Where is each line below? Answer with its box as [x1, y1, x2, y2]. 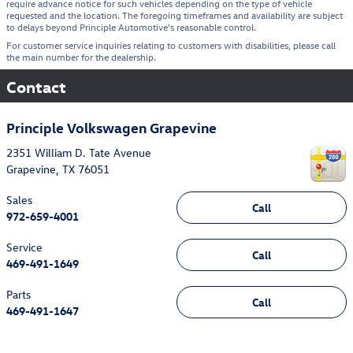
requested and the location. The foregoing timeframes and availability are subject [6, 9, 343, 22]
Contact [6, 76, 66, 97]
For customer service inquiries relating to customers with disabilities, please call [6, 39, 336, 52]
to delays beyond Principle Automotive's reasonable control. [6, 20, 256, 34]
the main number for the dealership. [6, 50, 156, 64]
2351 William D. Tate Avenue [6, 144, 151, 160]
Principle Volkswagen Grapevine [6, 118, 217, 137]
